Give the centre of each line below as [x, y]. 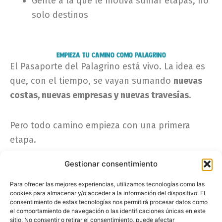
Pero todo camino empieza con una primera [100, 125]
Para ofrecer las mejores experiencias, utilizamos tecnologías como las [107, 184]
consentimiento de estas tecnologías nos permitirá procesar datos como [109, 202]
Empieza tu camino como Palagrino [111, 55]
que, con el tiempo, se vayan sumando [92, 81]
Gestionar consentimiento [111, 164]
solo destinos [60, 15]
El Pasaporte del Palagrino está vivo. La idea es [108, 67]
